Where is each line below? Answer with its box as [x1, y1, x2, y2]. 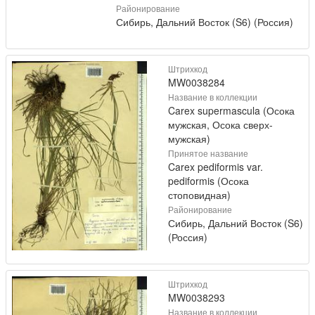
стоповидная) [168, 188, 231, 202]
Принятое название [168, 147, 248, 159]
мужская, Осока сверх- [168, 117, 273, 131]
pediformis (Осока [168, 174, 249, 188]
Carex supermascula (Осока [168, 103, 295, 117]
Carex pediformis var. [168, 160, 263, 174]
